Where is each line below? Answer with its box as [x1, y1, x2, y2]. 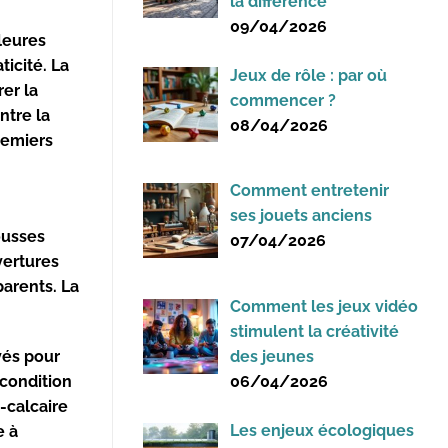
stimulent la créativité [230, 322, 399, 342]
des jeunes [230, 347, 314, 367]
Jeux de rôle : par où [230, 65, 387, 85]
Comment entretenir [230, 181, 389, 201]
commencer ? [230, 90, 336, 110]
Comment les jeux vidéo [230, 297, 418, 317]
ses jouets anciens [230, 206, 372, 226]
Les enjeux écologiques [230, 421, 414, 441]
